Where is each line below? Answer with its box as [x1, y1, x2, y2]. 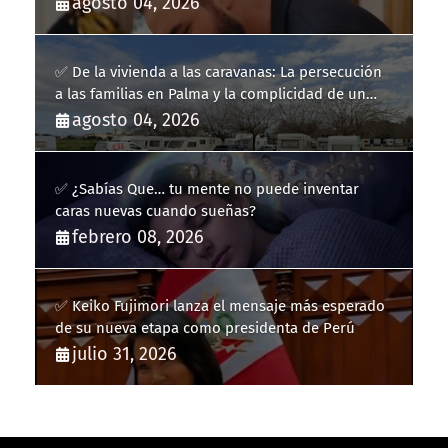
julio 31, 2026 [72, 342, 177, 365]
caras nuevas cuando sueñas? [55, 201, 256, 220]
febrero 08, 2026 [72, 225, 204, 248]
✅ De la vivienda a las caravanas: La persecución [55, 62, 382, 81]
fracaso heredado [55, 106, 174, 125]
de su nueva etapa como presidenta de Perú [55, 318, 355, 337]
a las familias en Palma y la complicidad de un [55, 84, 366, 103]
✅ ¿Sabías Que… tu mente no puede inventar [55, 179, 359, 198]
